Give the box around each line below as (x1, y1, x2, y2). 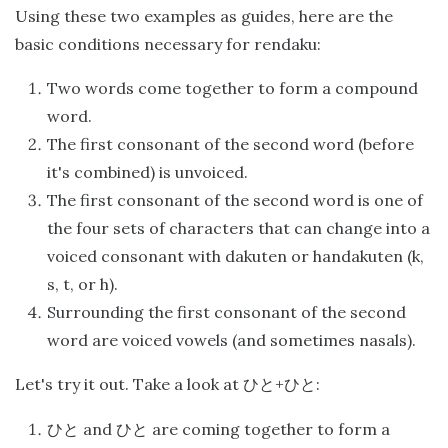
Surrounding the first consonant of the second (47, 302, 406, 323)
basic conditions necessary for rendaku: (15, 34, 321, 55)
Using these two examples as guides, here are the (15, 6, 393, 27)
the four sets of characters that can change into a (47, 218, 430, 239)
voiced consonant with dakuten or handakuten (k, (47, 246, 424, 267)
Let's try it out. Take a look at (15, 374, 243, 395)
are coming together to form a (148, 419, 390, 440)
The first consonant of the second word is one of (47, 190, 423, 211)
